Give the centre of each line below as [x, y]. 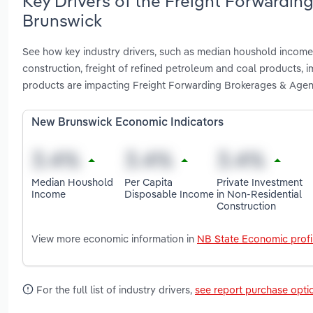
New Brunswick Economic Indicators [128, 123]
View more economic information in [114, 239]
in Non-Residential [260, 194]
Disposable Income [169, 194]
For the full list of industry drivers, [114, 290]
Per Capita [148, 182]
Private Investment [260, 182]
